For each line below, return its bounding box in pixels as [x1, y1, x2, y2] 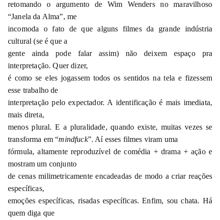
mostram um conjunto [8, 159, 77, 168]
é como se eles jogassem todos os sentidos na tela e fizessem [8, 73, 212, 82]
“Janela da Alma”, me [8, 12, 77, 21]
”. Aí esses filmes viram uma [87, 135, 178, 143]
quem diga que [8, 208, 55, 217]
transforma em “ [8, 135, 59, 143]
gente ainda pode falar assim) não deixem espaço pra [8, 49, 212, 57]
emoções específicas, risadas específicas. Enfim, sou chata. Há [8, 196, 212, 205]
